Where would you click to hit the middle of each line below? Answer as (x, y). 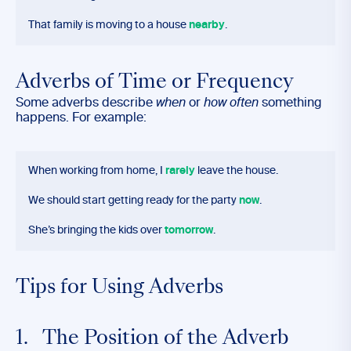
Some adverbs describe (86, 103)
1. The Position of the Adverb (152, 339)
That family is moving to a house (109, 25)
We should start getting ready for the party (134, 201)
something (290, 103)
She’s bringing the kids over (96, 230)
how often (231, 103)
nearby (207, 25)
